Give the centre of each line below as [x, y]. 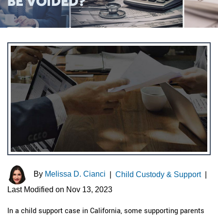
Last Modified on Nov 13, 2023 [60, 189]
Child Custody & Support [158, 174]
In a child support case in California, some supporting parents [106, 210]
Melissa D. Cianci [75, 174]
